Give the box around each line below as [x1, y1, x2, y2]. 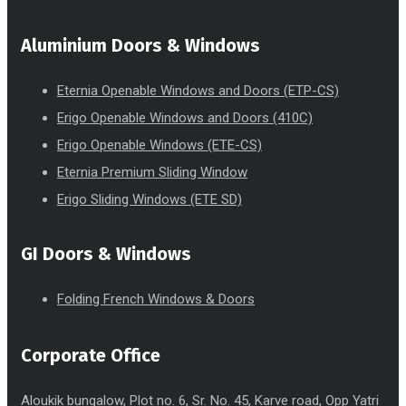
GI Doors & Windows [21, 243, 191, 266]
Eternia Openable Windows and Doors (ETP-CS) [57, 82, 339, 100]
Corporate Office [21, 344, 160, 367]
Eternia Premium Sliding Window [57, 164, 247, 181]
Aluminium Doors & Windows [21, 34, 260, 57]
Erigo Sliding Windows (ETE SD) [57, 191, 242, 208]
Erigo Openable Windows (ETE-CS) [57, 137, 262, 154]
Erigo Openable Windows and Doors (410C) [57, 110, 313, 127]
